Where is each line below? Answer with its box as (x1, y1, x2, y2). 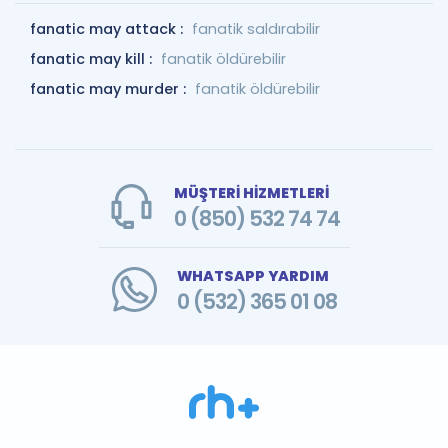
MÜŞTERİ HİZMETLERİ (173, 183, 329, 203)
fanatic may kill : (30, 49, 156, 69)
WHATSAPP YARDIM (176, 266, 329, 286)
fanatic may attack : (30, 19, 187, 39)
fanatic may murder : (30, 79, 190, 99)
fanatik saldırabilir (192, 19, 320, 39)
